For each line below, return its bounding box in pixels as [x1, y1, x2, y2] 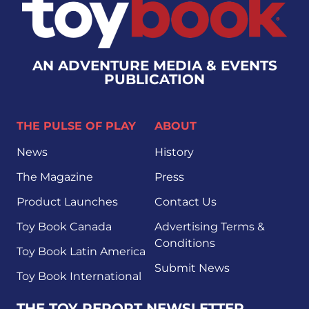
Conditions [154, 237, 215, 250]
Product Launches [17, 195, 118, 209]
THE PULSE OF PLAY [17, 119, 136, 133]
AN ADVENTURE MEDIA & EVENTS [32, 57, 277, 74]
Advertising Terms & [154, 220, 265, 234]
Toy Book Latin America [17, 245, 146, 259]
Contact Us [154, 195, 217, 209]
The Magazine [17, 170, 93, 184]
